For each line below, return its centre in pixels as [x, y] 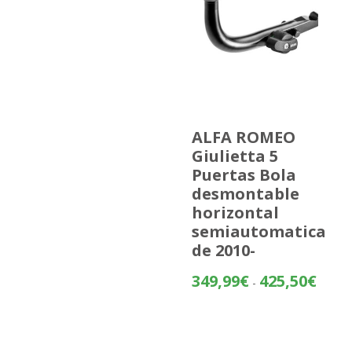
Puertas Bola [244, 175]
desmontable [245, 194]
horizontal [235, 213]
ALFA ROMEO [243, 137]
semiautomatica [258, 232]
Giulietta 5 [235, 156]
